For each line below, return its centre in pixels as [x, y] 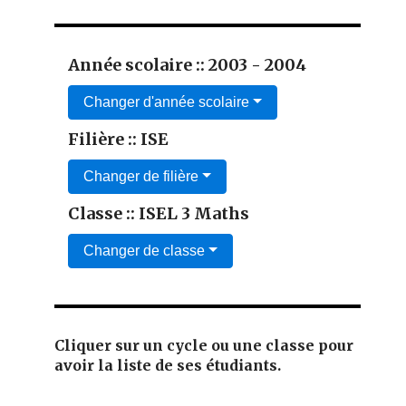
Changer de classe [144, 251]
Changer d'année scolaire [166, 102]
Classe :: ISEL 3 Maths [159, 214]
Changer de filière [141, 177]
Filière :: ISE [118, 140]
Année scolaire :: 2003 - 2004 [187, 65]
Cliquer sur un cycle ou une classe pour [204, 346]
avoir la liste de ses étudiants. [168, 366]
